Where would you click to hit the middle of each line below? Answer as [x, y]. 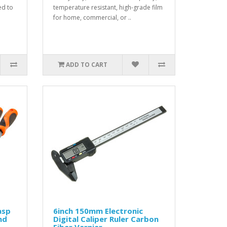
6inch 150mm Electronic [98, 211]
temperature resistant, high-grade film [108, 8]
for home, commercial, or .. [92, 18]
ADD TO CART [86, 65]
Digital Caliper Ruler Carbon [106, 219]
